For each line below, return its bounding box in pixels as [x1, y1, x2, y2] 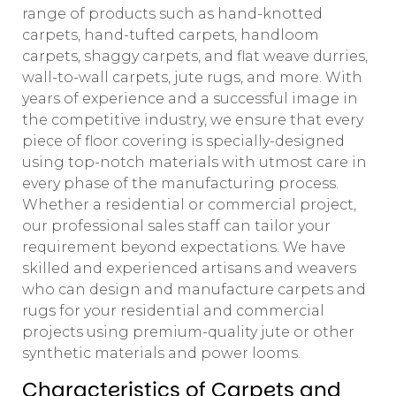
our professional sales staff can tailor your [22, 217, 331, 234]
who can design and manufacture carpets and [22, 281, 366, 298]
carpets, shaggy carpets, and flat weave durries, [22, 48, 368, 65]
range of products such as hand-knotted [22, 5, 323, 22]
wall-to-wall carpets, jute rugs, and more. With [22, 69, 362, 86]
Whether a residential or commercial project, [22, 196, 356, 213]
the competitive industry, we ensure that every [22, 111, 363, 128]
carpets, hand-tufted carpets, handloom [22, 27, 319, 43]
